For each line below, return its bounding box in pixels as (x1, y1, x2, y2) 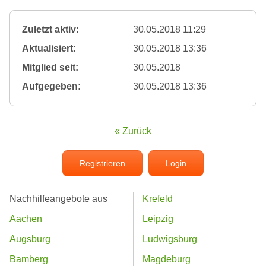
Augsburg (9, 234, 50, 245)
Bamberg (9, 254, 48, 265)
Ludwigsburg (142, 234, 197, 245)
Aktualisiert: (22, 43, 76, 54)
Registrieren (80, 159, 125, 169)
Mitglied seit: (22, 62, 78, 73)
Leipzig (142, 214, 173, 224)
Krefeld (142, 194, 173, 204)
